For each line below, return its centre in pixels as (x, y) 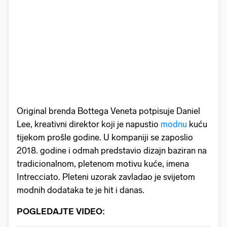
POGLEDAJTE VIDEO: (61, 211)
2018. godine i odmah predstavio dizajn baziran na (112, 150)
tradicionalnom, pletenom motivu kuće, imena (103, 163)
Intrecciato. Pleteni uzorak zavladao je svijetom (106, 177)
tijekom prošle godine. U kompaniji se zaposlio (105, 137)
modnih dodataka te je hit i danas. (81, 190)
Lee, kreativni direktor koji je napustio (89, 124)
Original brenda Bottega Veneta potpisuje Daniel (108, 111)
